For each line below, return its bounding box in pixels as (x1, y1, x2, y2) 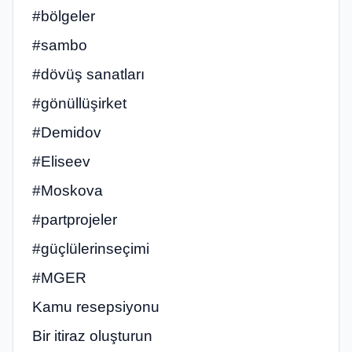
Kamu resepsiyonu (32, 299, 159, 316)
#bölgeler (32, 8, 95, 25)
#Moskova (32, 182, 103, 200)
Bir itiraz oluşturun (32, 328, 152, 345)
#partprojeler (32, 211, 117, 229)
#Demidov (32, 124, 101, 141)
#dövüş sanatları (32, 66, 145, 83)
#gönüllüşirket (32, 95, 126, 112)
